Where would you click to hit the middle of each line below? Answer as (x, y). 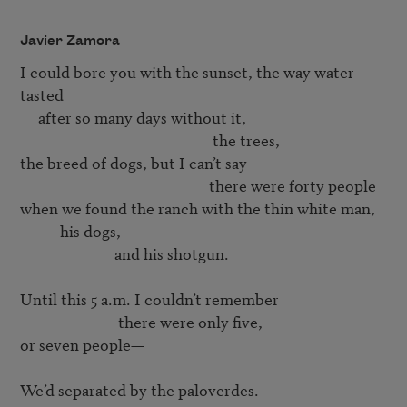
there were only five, (69, 322)
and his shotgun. (67, 253)
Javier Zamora (69, 40)
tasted (41, 94)
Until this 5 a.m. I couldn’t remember (149, 299)
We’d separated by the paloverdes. (139, 390)
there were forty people (292, 185)
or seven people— (82, 344)
